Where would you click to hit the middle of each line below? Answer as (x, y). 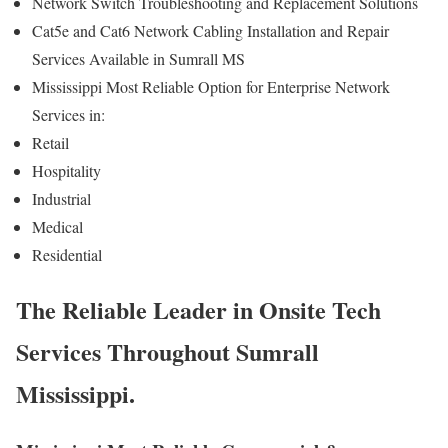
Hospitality (69, 171)
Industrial (64, 199)
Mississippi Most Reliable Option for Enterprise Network (211, 87)
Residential (67, 255)
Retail (53, 143)
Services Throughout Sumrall (167, 352)
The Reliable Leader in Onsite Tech (198, 310)
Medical (60, 227)
